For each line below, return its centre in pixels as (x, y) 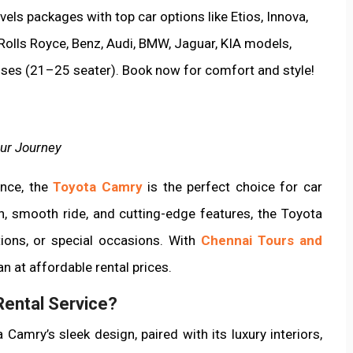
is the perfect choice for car (232, 186)
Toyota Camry (98, 186)
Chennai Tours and (262, 240)
